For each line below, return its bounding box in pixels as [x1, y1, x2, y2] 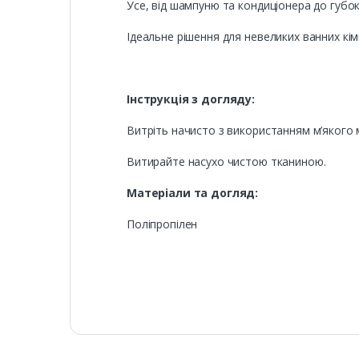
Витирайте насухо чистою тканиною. [127, 154, 326, 170]
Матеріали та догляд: [127, 185, 259, 201]
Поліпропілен [127, 216, 198, 232]
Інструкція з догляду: [127, 91, 256, 107]
